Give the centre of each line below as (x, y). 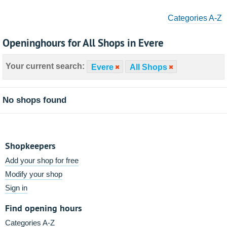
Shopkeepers (30, 146)
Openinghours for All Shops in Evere (83, 43)
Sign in (16, 188)
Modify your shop (34, 174)
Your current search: (45, 66)
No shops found (34, 100)
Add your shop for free (42, 160)
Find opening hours (44, 208)
